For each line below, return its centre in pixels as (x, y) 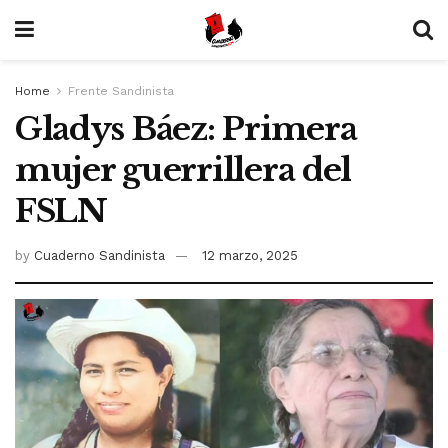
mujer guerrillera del (183, 170)
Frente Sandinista (121, 91)
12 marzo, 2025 (250, 255)
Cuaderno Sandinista (99, 255)
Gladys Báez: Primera (186, 129)
